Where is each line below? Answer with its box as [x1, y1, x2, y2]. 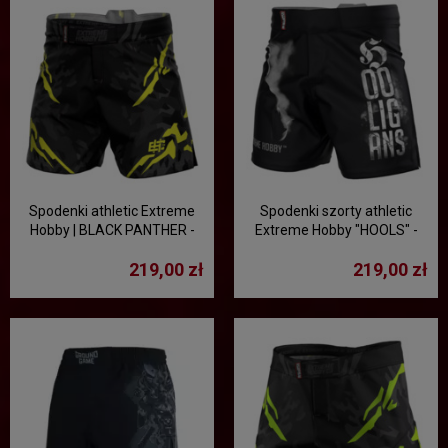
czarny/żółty [72, 241, 152, 257]
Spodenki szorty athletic [260, 203, 412, 219]
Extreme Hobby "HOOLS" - [254, 222, 418, 238]
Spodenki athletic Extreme [29, 203, 195, 219]
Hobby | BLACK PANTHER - [29, 222, 195, 238]
